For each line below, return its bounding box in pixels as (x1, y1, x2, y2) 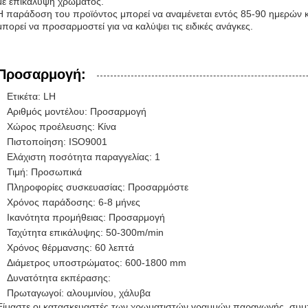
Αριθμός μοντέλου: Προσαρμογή (7, 106, 146, 117)
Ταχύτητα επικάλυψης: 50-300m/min (7, 227, 164, 238)
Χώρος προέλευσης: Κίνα (7, 121, 116, 132)
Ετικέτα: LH (7, 91, 56, 102)
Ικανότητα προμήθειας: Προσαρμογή (7, 212, 165, 223)
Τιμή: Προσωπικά (7, 166, 82, 177)
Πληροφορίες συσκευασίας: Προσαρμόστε (7, 181, 188, 192)
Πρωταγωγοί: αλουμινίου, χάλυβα (7, 287, 151, 298)
